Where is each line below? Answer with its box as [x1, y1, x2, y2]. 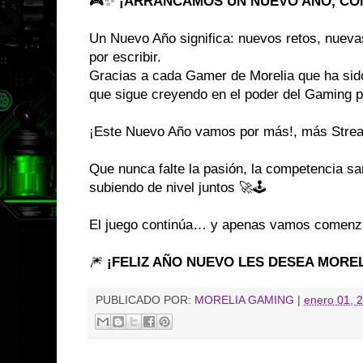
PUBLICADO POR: [96, 294, 194, 307]
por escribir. [89, 49, 161, 66]
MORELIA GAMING [194, 294, 294, 307]
